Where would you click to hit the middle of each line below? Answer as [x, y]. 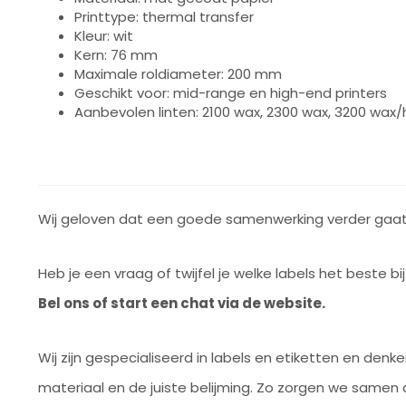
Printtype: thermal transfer [164, 17]
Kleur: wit [104, 36]
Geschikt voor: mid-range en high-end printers [231, 93]
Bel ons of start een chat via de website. [182, 303]
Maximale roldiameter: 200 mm [178, 74]
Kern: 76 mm [116, 55]
